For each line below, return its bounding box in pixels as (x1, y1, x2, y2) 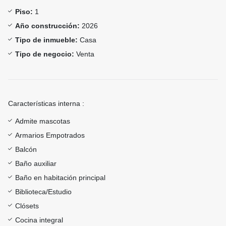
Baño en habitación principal (15, 174, 105, 182)
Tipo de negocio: (15, 50, 74, 59)
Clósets (15, 202, 39, 210)
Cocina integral (15, 216, 63, 224)
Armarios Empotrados (15, 131, 85, 140)
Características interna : (8, 99, 84, 108)
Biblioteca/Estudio (15, 188, 72, 196)
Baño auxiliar (15, 159, 56, 168)
